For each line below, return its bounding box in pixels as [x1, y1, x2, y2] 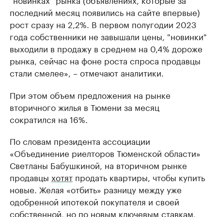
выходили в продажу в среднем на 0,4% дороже [10, 41, 202, 54]
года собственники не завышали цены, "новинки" [10, 29, 207, 42]
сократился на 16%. [10, 112, 88, 125]
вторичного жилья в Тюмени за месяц [10, 100, 159, 113]
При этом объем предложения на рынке [10, 88, 170, 101]
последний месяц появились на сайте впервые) [10, 5, 200, 18]
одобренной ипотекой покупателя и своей [10, 194, 179, 207]
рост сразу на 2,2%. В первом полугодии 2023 [10, 17, 196, 30]
